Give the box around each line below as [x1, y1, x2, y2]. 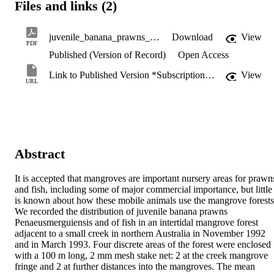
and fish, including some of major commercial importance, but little [15, 183, 272, 194]
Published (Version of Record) [49, 50, 166, 61]
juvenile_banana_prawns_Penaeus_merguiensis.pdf [150, 32, 160, 43]
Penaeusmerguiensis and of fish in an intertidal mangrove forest [15, 217, 258, 228]
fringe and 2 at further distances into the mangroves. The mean [15, 261, 255, 272]
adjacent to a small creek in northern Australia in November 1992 [15, 228, 265, 239]
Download [172, 32, 213, 43]
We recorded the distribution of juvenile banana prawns [15, 206, 228, 217]
